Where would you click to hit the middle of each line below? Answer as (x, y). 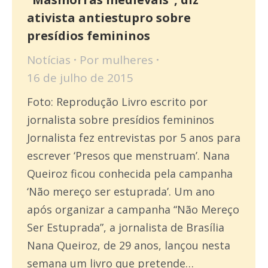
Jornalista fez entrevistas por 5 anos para (134, 137)
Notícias (49, 60)
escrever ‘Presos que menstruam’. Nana (128, 155)
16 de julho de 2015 (80, 77)
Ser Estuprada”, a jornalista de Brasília (126, 227)
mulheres (127, 60)
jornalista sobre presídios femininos (121, 119)
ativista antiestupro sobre (109, 17)
